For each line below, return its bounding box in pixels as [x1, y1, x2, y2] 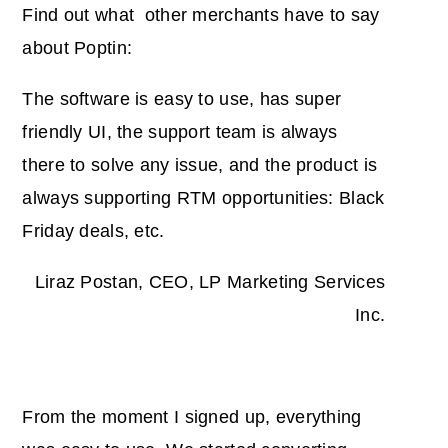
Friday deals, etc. [22, 221, 176, 242]
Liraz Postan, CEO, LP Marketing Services [34, 272, 386, 293]
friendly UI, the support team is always [22, 122, 338, 143]
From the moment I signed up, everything [22, 407, 362, 428]
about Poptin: [22, 38, 133, 59]
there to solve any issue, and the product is [22, 155, 378, 176]
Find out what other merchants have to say [22, 5, 380, 26]
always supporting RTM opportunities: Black [22, 188, 385, 209]
